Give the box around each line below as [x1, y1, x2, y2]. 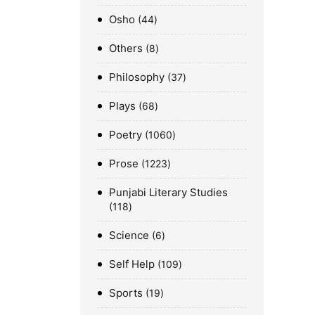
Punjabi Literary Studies [109, 185, 228, 199]
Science [109, 228, 149, 242]
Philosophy [109, 70, 165, 84]
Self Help [109, 257, 155, 271]
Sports [109, 285, 143, 300]
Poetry [109, 127, 142, 141]
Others [109, 41, 143, 55]
